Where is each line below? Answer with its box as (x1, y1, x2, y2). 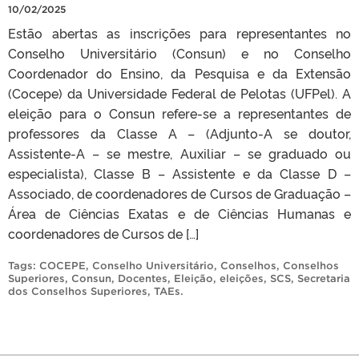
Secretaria (297, 272, 350, 285)
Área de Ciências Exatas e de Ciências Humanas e (8, 204, 351, 223)
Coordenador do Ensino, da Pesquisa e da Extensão (8, 64, 351, 83)
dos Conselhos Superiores (8, 285, 147, 298)
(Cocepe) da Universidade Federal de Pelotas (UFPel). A (8, 84, 351, 103)
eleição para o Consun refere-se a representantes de (8, 104, 351, 123)
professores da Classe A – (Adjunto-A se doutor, (8, 124, 351, 143)
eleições (220, 272, 264, 285)
